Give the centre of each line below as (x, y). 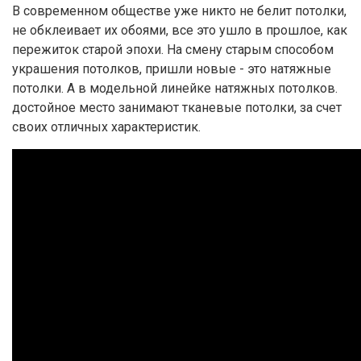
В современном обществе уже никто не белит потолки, (179, 11)
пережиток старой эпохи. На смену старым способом (173, 50)
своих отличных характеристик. (106, 127)
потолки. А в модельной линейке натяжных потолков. (175, 89)
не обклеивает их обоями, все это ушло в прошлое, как (180, 31)
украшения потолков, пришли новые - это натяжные (172, 69)
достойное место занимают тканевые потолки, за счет (177, 108)
